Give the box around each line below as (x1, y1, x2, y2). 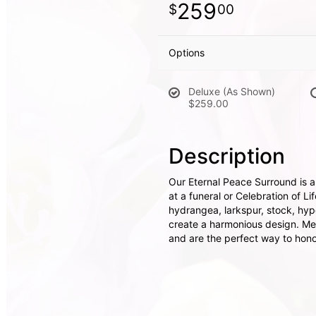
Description (169, 143, 285, 169)
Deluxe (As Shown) (188, 85, 275, 97)
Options (169, 47, 205, 59)
